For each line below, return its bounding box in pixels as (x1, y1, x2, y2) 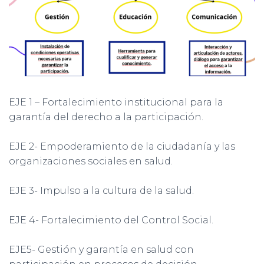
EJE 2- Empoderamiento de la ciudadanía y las (9, 141, 235, 153)
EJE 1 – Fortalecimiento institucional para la (9, 97, 223, 108)
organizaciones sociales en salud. (9, 156, 173, 167)
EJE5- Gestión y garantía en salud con (9, 244, 194, 256)
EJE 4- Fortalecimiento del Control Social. (9, 214, 213, 226)
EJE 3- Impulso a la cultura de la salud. (9, 185, 194, 197)
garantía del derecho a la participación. (9, 111, 203, 123)
